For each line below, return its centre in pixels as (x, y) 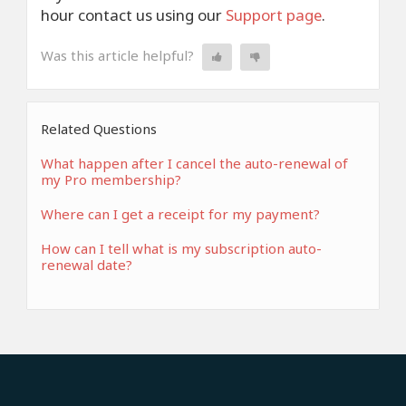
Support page (274, 15)
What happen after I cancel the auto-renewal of (194, 163)
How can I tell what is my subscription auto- (181, 248)
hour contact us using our (133, 15)
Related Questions (99, 129)
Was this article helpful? (117, 55)
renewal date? (87, 265)
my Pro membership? (111, 179)
